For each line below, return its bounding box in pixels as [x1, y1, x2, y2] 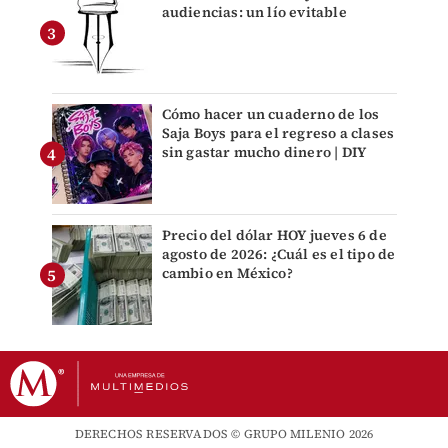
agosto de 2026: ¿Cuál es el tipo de [161, 243, 396, 264]
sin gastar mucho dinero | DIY [161, 141, 367, 162]
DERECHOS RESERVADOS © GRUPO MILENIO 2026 [74, 425, 374, 442]
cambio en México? [161, 262, 293, 283]
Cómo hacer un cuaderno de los [161, 103, 380, 124]
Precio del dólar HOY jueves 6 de [161, 224, 387, 245]
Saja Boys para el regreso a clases [161, 122, 395, 143]
